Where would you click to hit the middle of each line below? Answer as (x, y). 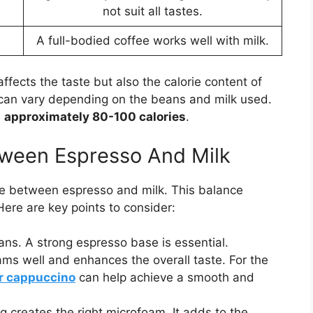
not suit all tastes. (153, 11)
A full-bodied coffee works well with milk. (153, 40)
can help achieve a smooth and (165, 278)
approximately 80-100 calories (95, 117)
